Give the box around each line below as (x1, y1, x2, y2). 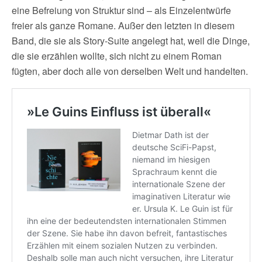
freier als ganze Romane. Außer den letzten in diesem (12, 19, 235, 33)
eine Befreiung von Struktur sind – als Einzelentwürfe (12, 4, 231, 18)
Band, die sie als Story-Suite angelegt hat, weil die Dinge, (12, 34, 250, 48)
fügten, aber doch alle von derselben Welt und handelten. (12, 64, 248, 78)
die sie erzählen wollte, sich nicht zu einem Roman (12, 49, 222, 63)
